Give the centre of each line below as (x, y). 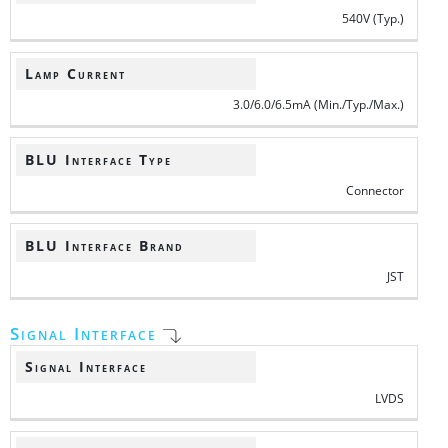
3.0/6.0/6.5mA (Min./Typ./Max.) (319, 105)
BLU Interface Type (98, 159)
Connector (375, 191)
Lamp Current (75, 73)
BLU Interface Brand (104, 245)
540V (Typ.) (373, 19)
